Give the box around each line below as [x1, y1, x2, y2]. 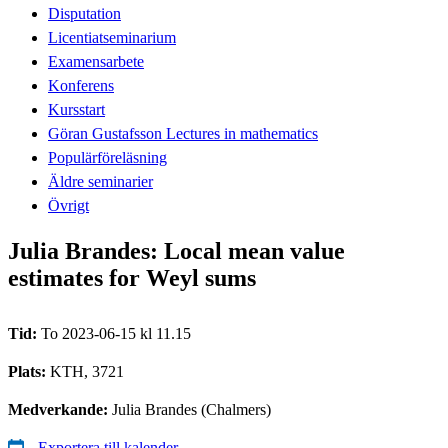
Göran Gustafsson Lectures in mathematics [48, 124, 318, 142]
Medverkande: [8, 400, 112, 418]
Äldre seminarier [48, 172, 153, 190]
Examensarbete [48, 52, 144, 70]
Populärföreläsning [48, 148, 167, 166]
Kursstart [48, 100, 105, 118]
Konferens [48, 76, 114, 94]
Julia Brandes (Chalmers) [112, 400, 271, 418]
